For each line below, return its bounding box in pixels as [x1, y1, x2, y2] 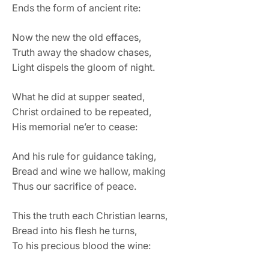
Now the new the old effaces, [12, 31, 141, 43]
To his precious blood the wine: [12, 239, 151, 252]
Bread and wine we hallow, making [12, 165, 166, 177]
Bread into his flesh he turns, [12, 224, 137, 237]
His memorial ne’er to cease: [12, 120, 138, 133]
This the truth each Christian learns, [12, 209, 168, 222]
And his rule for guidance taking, [12, 150, 156, 162]
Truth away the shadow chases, [12, 46, 151, 58]
